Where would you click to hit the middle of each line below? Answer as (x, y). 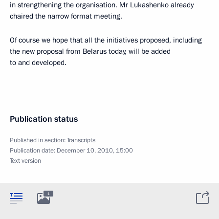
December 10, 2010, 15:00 (95, 150)
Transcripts (81, 140)
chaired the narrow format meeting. (66, 16)
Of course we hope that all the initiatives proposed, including (106, 40)
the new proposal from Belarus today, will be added (90, 51)
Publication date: (33, 150)
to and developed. (38, 62)
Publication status (44, 119)
